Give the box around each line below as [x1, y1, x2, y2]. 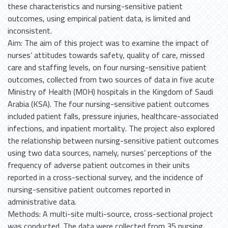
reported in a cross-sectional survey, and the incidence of [8, 169, 204, 185]
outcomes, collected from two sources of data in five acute [8, 72, 214, 87]
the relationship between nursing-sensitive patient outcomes [8, 133, 219, 148]
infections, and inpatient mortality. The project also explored [8, 121, 215, 136]
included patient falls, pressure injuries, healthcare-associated [8, 108, 218, 124]
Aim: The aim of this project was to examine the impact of [8, 35, 209, 50]
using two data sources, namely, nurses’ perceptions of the [8, 145, 212, 160]
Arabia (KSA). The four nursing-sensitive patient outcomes [8, 96, 209, 111]
